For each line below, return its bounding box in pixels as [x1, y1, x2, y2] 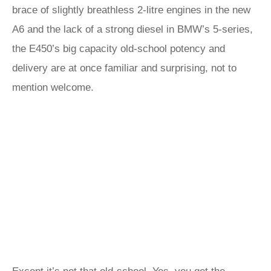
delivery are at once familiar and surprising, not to [12, 62, 237, 74]
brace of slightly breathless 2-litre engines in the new [12, 4, 250, 16]
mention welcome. [12, 82, 97, 93]
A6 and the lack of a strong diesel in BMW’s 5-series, [12, 24, 253, 35]
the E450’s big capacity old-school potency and [12, 43, 225, 54]
